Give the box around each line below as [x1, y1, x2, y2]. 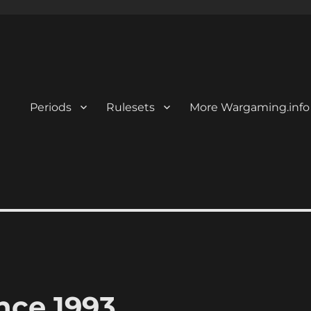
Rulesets [106, 100, 155, 114]
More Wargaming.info [189, 100, 310, 114]
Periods [29, 100, 72, 114]
